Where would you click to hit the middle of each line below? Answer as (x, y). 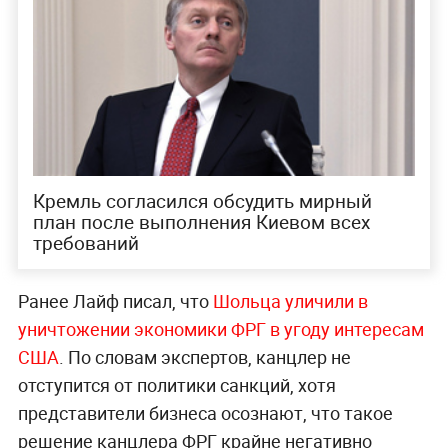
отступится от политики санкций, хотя (176, 385)
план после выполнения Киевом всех (201, 222)
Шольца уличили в (290, 301)
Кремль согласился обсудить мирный (202, 201)
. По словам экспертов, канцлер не (204, 357)
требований (85, 243)
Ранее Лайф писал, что (115, 301)
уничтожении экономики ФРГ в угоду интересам (220, 329)
